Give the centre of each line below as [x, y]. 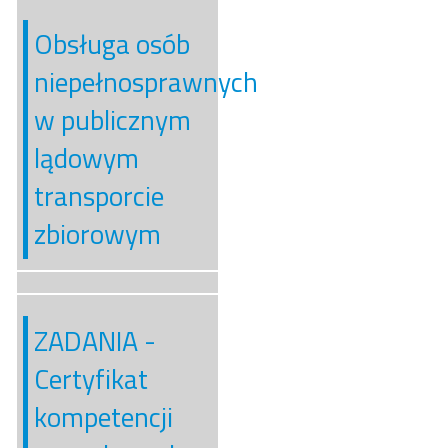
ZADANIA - [94, 340]
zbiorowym [97, 234]
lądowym [86, 158]
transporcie [98, 196]
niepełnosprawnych [145, 82]
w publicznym [112, 120]
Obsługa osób [111, 44]
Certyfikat [90, 378]
